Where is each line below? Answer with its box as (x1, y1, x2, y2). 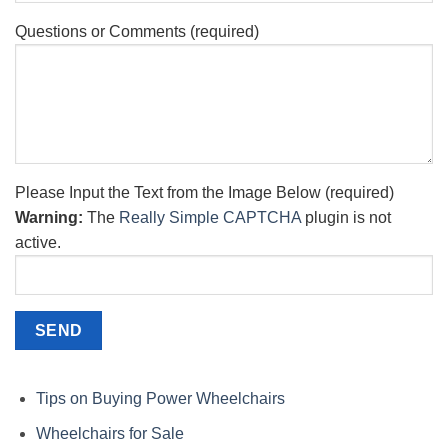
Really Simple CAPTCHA (119, 208, 301, 226)
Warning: (15, 208, 83, 226)
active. (15, 233, 61, 251)
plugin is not (301, 208, 391, 226)
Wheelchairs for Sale (35, 424, 184, 442)
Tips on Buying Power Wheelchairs (35, 390, 285, 408)
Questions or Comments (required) (15, 22, 259, 40)
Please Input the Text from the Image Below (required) (15, 183, 394, 201)
